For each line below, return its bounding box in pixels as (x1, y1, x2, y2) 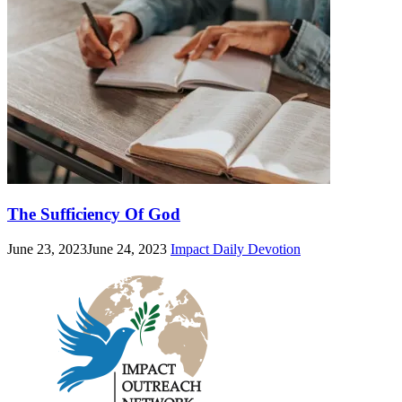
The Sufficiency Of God (7, 204, 180, 223)
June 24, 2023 (87, 240, 167, 257)
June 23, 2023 (7, 240, 87, 257)
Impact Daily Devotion (170, 240, 301, 257)
